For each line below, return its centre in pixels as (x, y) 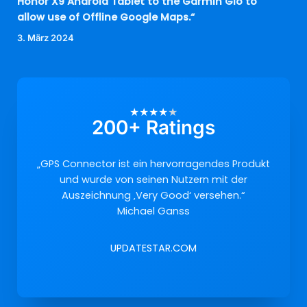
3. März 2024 (46, 37)
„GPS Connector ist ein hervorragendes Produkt (153, 163)
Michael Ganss (153, 211)
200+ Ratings (153, 127)
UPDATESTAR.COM (153, 248)
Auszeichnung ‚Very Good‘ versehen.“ (153, 195)
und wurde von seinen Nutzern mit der (153, 179)
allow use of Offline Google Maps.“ (106, 17)
